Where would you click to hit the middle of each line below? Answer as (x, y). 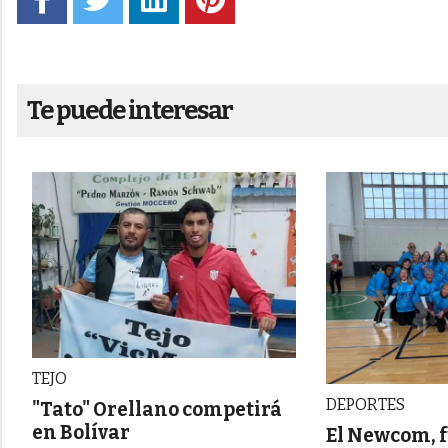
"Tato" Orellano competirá (157, 410)
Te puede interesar (129, 111)
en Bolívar (82, 433)
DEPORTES (366, 404)
